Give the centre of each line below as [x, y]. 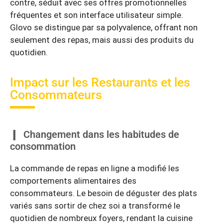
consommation [43, 147]
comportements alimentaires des [73, 181]
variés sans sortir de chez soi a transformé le [95, 206]
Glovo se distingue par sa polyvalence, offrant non [104, 27]
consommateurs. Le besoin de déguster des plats [104, 193]
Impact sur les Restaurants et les [100, 83]
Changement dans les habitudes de [101, 135]
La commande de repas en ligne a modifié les [95, 168]
